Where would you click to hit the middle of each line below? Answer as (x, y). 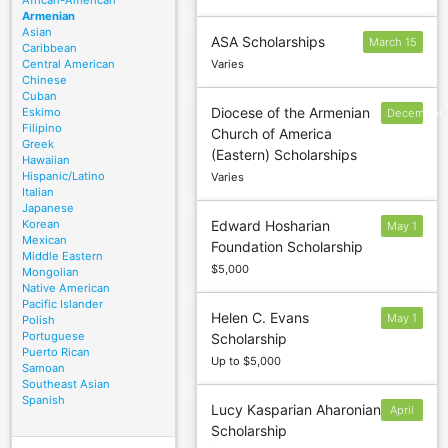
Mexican (44, 240)
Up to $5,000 (246, 361)
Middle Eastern (62, 256)
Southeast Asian (65, 384)
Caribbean (49, 48)
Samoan (43, 368)
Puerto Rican (55, 352)
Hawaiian (45, 160)
